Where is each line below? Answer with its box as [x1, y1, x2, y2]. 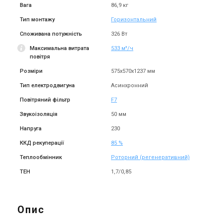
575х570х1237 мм [111, 68, 155, 74]
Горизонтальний [111, 16, 157, 23]
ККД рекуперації [20, 140, 64, 146]
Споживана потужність [20, 31, 82, 37]
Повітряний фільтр [20, 97, 70, 103]
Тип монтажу [20, 16, 55, 23]
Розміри [20, 68, 43, 74]
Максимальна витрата [30, 45, 89, 52]
